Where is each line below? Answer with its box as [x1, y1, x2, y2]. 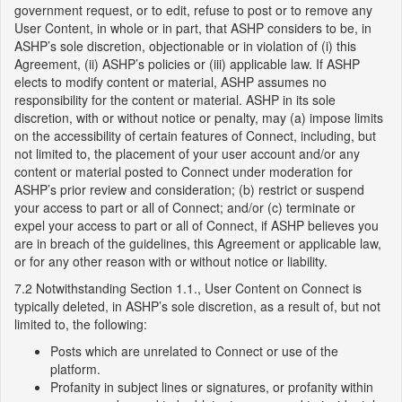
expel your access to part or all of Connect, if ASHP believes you [14, 216, 379, 234]
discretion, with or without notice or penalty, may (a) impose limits [14, 109, 383, 127]
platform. [50, 360, 100, 378]
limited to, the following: [14, 315, 147, 333]
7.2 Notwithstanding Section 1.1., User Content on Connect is [14, 279, 362, 297]
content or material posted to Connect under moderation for [14, 162, 353, 180]
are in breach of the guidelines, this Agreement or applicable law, [14, 234, 381, 252]
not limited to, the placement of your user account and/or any [14, 144, 360, 162]
